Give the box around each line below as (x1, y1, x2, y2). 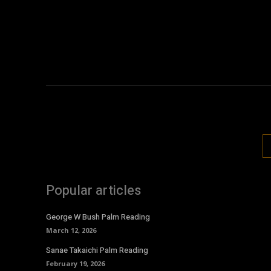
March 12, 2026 (46, 225, 96, 235)
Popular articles (46, 180, 141, 200)
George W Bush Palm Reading (46, 211, 150, 223)
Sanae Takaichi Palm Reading (46, 244, 148, 256)
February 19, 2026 (46, 258, 105, 268)
